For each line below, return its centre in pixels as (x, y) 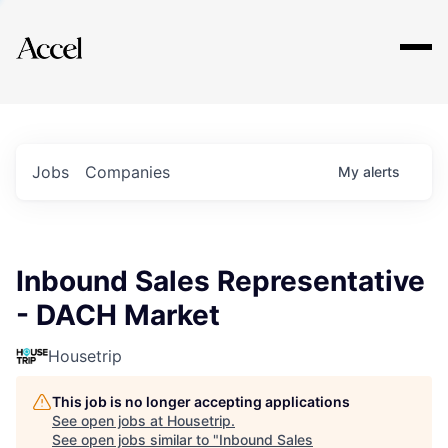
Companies (127, 172)
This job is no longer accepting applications (201, 401)
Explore (78, 35)
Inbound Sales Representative (220, 281)
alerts (381, 171)
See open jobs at (109, 420)
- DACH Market (118, 315)
